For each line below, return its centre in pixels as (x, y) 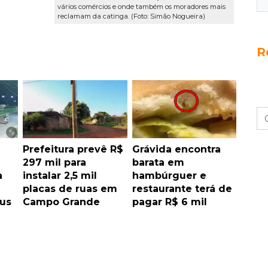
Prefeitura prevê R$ (73, 149)
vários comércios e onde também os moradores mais (141, 7)
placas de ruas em (70, 188)
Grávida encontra (176, 149)
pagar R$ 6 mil (169, 202)
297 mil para (54, 162)
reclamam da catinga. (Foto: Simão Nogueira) (131, 16)
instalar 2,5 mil (60, 175)
